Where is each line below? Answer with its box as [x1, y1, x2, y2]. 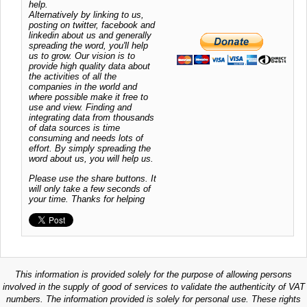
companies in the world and [29, 82, 137, 93]
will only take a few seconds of [29, 183, 151, 194]
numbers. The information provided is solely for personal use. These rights [6, 294, 301, 305]
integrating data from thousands [29, 112, 154, 123]
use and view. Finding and [29, 102, 132, 113]
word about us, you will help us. [29, 153, 153, 164]
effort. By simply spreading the [29, 143, 151, 154]
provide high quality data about [29, 61, 150, 72]
